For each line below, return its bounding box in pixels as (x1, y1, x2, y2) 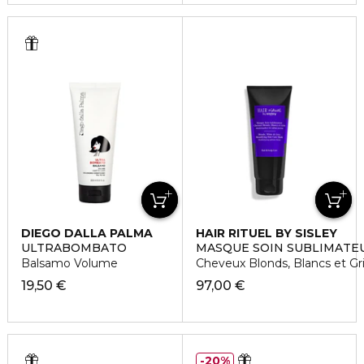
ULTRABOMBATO (21, 240, 127, 256)
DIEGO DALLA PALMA (21, 226, 153, 241)
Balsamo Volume (21, 256, 118, 271)
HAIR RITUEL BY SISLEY (195, 226, 337, 241)
